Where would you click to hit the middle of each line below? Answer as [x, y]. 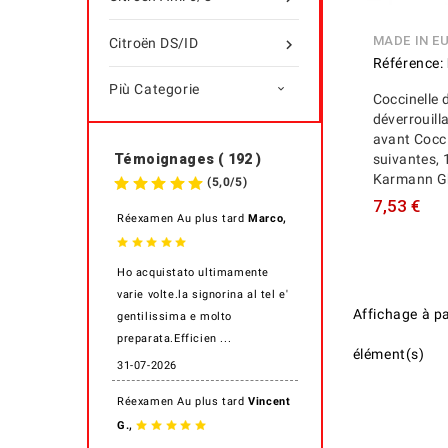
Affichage [387, 313]
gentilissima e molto [174, 316]
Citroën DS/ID [154, 43]
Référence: [408, 62]
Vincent [269, 401]
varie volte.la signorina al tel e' [203, 294]
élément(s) [388, 353]
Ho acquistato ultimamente [193, 272]
